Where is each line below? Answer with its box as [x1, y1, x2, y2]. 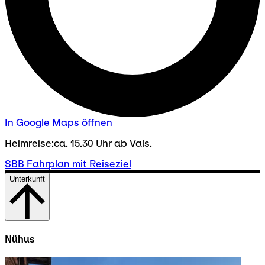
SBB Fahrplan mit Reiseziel [5, 159, 131, 170]
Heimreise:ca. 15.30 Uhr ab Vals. [5, 138, 152, 150]
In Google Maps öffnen [5, 117, 112, 129]
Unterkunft [9, 174, 45, 184]
